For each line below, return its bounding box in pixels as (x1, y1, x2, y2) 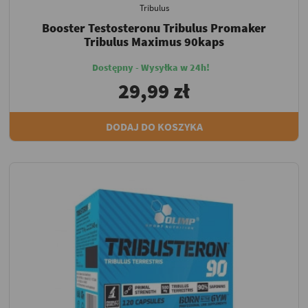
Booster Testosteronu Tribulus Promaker (42, 19, 266, 36)
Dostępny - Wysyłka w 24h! (91, 60, 210, 74)
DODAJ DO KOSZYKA (105, 119, 203, 133)
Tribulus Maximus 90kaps (84, 33, 224, 49)
